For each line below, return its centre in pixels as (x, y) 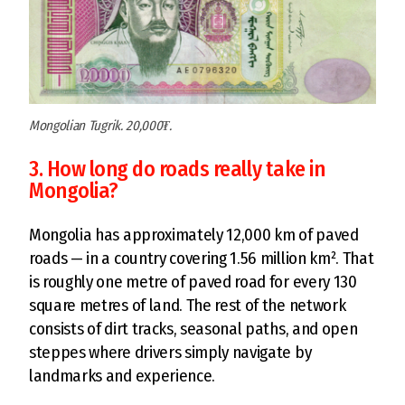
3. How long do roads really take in (177, 169)
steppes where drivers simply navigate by (170, 352)
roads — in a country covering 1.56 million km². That (202, 258)
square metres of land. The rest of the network (188, 305)
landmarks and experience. (122, 375)
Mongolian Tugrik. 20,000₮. (100, 125)
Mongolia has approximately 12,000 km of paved (194, 234)
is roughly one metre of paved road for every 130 (193, 281)
